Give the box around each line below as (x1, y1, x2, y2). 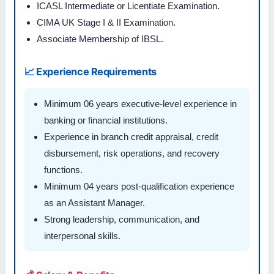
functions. (44, 164, 83, 175)
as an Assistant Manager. (44, 197, 145, 208)
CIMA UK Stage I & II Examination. (37, 17, 176, 28)
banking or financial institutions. (44, 114, 168, 125)
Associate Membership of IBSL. (37, 34, 163, 45)
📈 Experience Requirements (24, 65, 157, 78)
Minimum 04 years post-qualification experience (44, 180, 234, 191)
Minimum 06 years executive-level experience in (44, 98, 237, 109)
